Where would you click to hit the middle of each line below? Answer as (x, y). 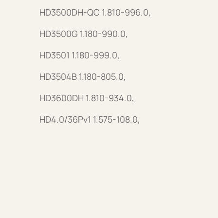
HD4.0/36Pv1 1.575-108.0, (90, 119)
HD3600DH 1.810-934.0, (87, 98)
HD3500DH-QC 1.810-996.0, (95, 12)
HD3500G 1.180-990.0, (83, 33)
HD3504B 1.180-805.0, (82, 76)
